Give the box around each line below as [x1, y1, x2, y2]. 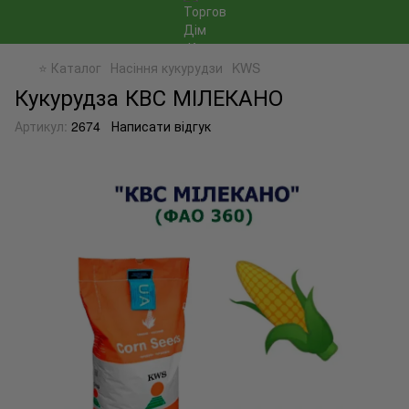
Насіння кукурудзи [110, 58, 223, 77]
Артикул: [15, 117, 68, 135]
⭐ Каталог [38, 58, 101, 77]
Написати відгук [111, 117, 211, 135]
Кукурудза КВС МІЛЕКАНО [15, 80, 283, 112]
